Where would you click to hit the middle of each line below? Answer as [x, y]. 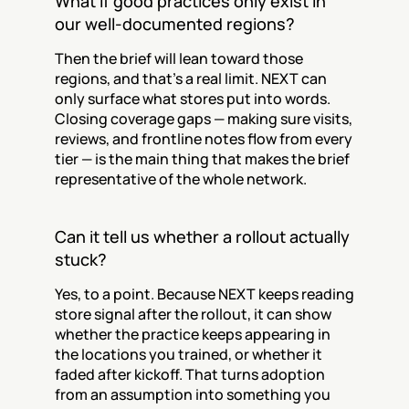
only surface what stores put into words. [193, 99]
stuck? [81, 259]
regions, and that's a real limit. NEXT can [191, 79]
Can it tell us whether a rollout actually [202, 236]
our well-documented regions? [175, 24]
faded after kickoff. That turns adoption [190, 374]
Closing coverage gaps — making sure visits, [204, 119]
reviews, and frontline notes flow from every [204, 139]
